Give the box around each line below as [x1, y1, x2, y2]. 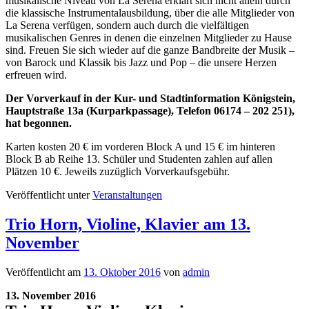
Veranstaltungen [92, 189, 162, 201]
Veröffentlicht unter [6, 189, 90, 201]
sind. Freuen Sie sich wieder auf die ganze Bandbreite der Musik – [6, 44, 295, 57]
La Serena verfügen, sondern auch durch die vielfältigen [6, 19, 249, 32]
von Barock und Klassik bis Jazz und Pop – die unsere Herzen [6, 57, 277, 69]
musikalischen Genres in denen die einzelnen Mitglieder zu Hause [6, 32, 292, 44]
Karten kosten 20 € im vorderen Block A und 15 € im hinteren [6, 141, 275, 153]
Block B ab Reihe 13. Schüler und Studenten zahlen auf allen [6, 153, 272, 166]
